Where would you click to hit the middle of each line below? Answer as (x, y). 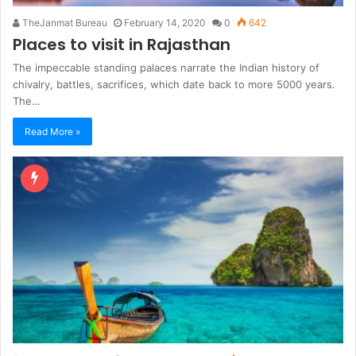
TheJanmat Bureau (64, 22)
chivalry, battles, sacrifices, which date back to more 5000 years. (174, 84)
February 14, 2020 (165, 22)
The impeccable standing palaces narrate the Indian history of (166, 67)
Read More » (52, 131)
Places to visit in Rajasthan (122, 44)
